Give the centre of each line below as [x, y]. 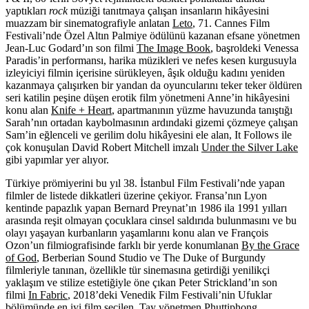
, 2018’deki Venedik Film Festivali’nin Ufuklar [170, 295]
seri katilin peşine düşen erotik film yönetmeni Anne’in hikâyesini [148, 97]
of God [21, 257]
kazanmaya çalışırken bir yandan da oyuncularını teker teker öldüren [154, 85]
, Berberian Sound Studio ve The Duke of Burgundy [151, 257]
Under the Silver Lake [250, 147]
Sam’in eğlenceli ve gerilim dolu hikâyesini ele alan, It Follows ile [149, 134]
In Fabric [48, 295]
